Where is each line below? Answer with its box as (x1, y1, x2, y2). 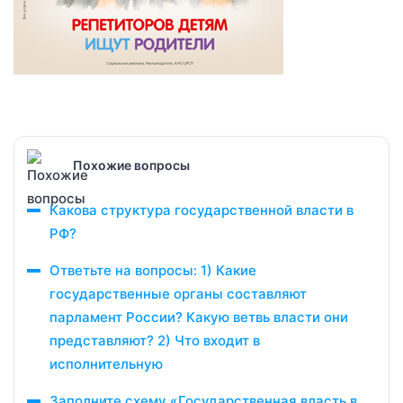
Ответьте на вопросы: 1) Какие (49, 262, 256, 279)
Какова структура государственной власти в (49, 201, 354, 219)
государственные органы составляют (49, 285, 307, 302)
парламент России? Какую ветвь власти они (49, 309, 348, 326)
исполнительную (49, 355, 163, 372)
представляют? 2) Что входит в (49, 332, 260, 349)
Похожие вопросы (73, 157, 190, 173)
